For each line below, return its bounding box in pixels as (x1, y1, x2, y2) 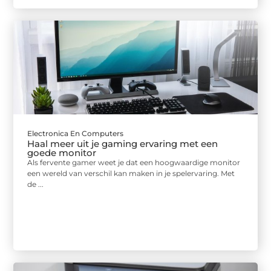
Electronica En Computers (27, 128, 124, 138)
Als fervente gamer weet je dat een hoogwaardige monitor (27, 157, 241, 167)
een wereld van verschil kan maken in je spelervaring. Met (27, 168, 235, 178)
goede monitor (27, 146, 97, 158)
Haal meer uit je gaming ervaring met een (27, 137, 218, 149)
